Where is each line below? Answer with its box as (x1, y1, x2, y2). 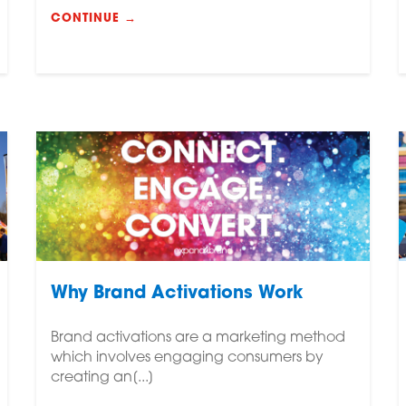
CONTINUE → (50, 12, 137, 24)
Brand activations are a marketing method (50, 331, 345, 346)
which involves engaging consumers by (50, 351, 324, 366)
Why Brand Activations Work (50, 285, 303, 304)
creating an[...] (50, 371, 154, 386)
